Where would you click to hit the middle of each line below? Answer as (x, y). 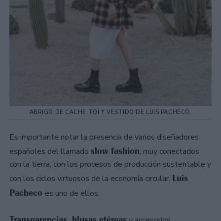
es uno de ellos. (72, 194)
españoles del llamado (50, 152)
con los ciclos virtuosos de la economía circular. (91, 179)
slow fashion (115, 151)
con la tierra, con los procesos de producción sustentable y (110, 165)
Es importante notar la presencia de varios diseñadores (104, 137)
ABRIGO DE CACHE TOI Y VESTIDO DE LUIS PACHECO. (110, 112)
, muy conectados (169, 152)
